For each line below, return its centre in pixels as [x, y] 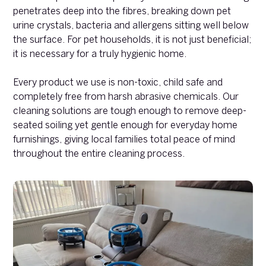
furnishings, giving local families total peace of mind [124, 140]
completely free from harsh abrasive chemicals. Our [126, 97]
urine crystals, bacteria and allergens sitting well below [131, 26]
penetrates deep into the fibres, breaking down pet [122, 12]
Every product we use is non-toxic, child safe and [118, 83]
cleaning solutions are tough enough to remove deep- [130, 112]
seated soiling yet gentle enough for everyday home [126, 126]
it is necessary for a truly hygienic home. [100, 55]
